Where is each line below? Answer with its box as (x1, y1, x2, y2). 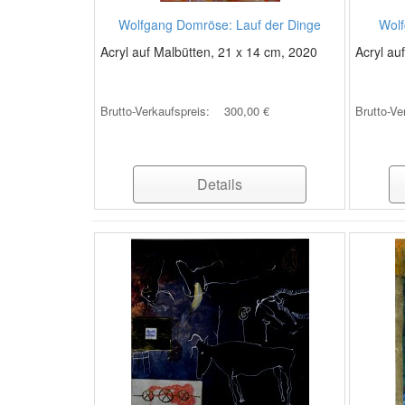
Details (197, 174, 243, 194)
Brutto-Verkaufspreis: (100, 102, 213, 119)
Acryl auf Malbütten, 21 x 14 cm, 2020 (100, 42, 317, 61)
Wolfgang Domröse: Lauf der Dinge (118, 15, 322, 33)
